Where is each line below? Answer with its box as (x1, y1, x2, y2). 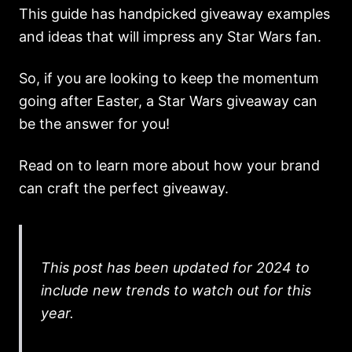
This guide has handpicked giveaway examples (19, 5, 330, 22)
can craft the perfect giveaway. (19, 180, 229, 196)
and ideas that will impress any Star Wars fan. (19, 28, 325, 45)
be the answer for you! (19, 115, 170, 132)
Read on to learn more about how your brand (19, 157, 320, 174)
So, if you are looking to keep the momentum (19, 70, 319, 86)
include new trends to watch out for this (41, 282, 311, 299)
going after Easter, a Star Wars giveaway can (19, 93, 317, 109)
